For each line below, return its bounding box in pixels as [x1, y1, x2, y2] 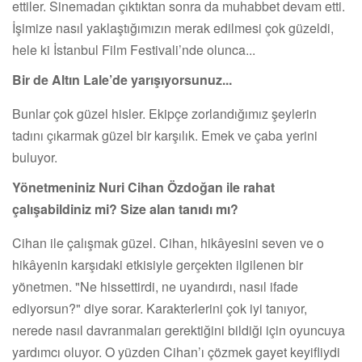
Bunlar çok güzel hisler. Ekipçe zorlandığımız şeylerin [12, 103, 317, 123]
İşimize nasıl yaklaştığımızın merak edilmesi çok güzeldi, [12, 18, 334, 37]
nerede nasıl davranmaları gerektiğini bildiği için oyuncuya [12, 320, 345, 339]
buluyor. [12, 147, 57, 166]
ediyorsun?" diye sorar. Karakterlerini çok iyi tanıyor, [12, 298, 307, 318]
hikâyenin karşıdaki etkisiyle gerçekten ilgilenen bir [12, 255, 303, 274]
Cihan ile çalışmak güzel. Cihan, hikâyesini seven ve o [12, 233, 324, 252]
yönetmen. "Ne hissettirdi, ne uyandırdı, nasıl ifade [12, 276, 298, 296]
